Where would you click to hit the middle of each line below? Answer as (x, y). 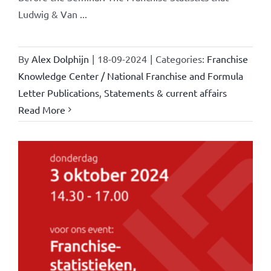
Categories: (181, 58)
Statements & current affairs (165, 92)
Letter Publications (58, 92)
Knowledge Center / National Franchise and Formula (130, 75)
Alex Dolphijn (60, 58)
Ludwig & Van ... (52, 14)
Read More (41, 109)
